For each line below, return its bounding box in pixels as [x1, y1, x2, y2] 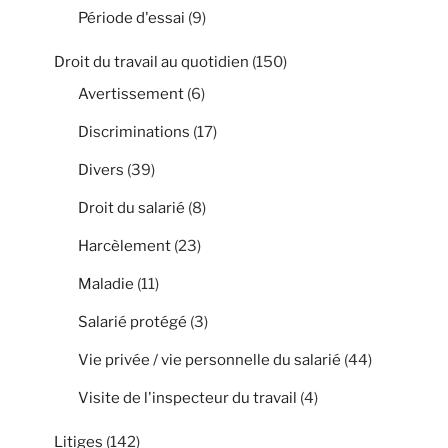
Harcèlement [78, 236, 171, 255]
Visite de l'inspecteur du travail [78, 388, 297, 407]
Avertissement [78, 84, 184, 103]
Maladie [78, 274, 134, 293]
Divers [78, 160, 124, 179]
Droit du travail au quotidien [54, 52, 249, 71]
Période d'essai [78, 8, 185, 27]
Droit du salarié [78, 198, 185, 217]
